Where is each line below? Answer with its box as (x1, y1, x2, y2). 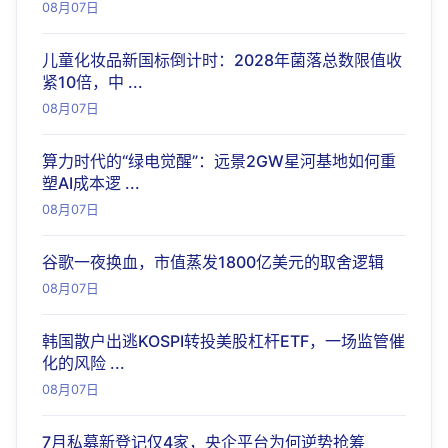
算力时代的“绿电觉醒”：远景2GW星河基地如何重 (42, 151, 396, 171)
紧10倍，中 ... (42, 72, 143, 92)
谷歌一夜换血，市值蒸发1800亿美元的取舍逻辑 (42, 252, 384, 272)
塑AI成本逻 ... (42, 173, 140, 193)
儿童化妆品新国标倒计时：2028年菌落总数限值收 (42, 50, 402, 70)
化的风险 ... (42, 353, 125, 373)
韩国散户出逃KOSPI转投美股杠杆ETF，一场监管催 (42, 331, 405, 351)
